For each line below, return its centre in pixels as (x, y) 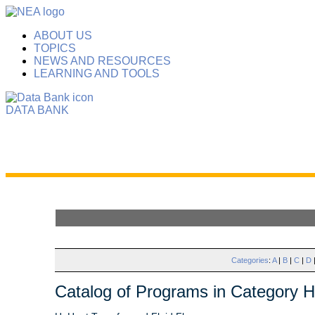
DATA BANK (37, 110)
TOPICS (55, 48)
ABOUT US (63, 36)
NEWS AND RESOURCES (102, 61)
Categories (250, 260)
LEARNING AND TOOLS (97, 73)
